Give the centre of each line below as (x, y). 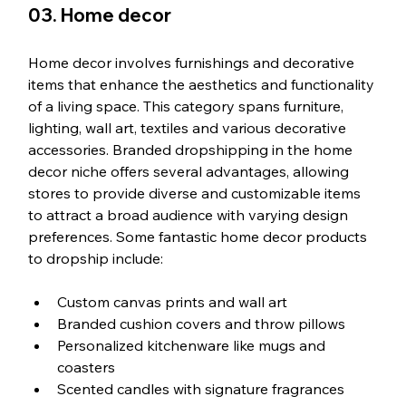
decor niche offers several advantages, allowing (190, 172)
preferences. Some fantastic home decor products (199, 237)
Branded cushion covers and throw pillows (201, 324)
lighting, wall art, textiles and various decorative (188, 128)
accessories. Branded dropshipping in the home (192, 150)
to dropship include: (95, 259)
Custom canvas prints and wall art (172, 302)
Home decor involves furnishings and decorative (193, 63)
